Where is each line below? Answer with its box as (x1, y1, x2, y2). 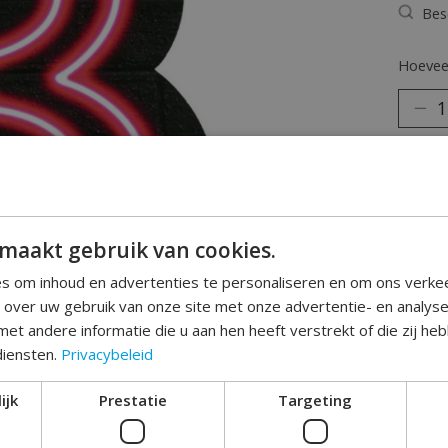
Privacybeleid (61, 344, 153, 364)
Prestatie (98, 390, 167, 410)
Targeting (278, 390, 353, 410)
